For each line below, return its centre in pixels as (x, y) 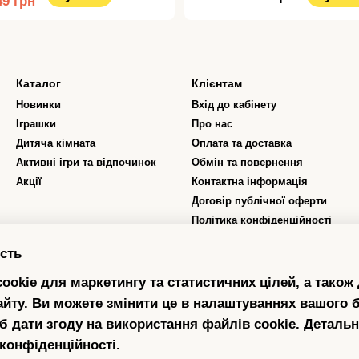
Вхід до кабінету (234, 105)
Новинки (38, 105)
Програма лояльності (247, 259)
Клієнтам (217, 84)
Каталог (38, 84)
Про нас (212, 124)
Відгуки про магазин (244, 240)
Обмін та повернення (247, 163)
